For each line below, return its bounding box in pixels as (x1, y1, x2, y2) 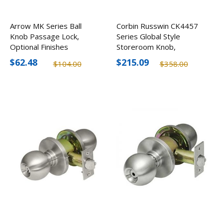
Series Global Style (116, 31, 180, 42)
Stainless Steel (116, 52, 166, 63)
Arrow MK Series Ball (10, 21, 82, 31)
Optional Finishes (10, 42, 68, 52)
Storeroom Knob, (116, 42, 176, 52)
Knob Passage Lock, (10, 31, 79, 42)
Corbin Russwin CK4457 (116, 21, 198, 31)
